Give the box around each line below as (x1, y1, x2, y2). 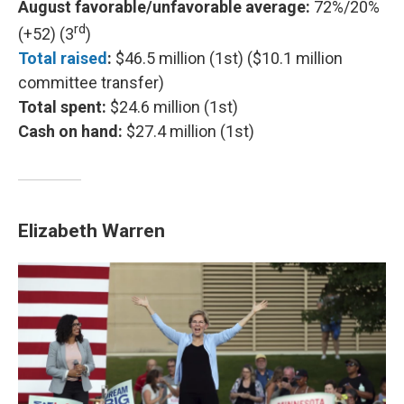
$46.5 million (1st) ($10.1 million (115, 48, 343, 68)
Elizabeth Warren (18, 218, 165, 242)
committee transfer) (18, 72, 164, 92)
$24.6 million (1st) (110, 96, 238, 116)
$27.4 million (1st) (126, 121, 254, 141)
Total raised (18, 48, 107, 68)
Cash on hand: (18, 121, 126, 141)
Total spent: (18, 96, 110, 116)
